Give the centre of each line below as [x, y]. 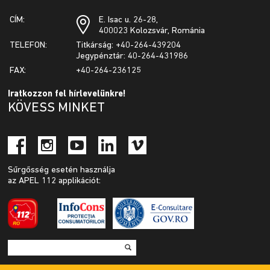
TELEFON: [29, 46]
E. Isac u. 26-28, [130, 20]
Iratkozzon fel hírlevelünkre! [67, 95]
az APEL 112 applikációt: [56, 181]
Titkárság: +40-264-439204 [129, 46]
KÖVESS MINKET [57, 108]
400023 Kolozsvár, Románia [152, 31]
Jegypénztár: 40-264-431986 [132, 57]
